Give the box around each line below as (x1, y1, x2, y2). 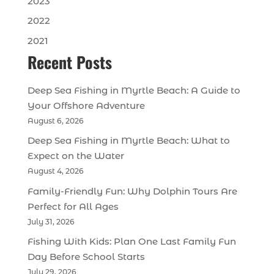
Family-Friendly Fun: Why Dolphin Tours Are (27, 185, 237, 197)
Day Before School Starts (27, 251, 145, 263)
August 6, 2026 (27, 116, 84, 125)
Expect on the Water (27, 150, 124, 162)
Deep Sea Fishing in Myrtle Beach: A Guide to (27, 84, 240, 96)
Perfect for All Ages (27, 200, 119, 212)
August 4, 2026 (27, 166, 84, 176)
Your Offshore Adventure (27, 99, 145, 111)
